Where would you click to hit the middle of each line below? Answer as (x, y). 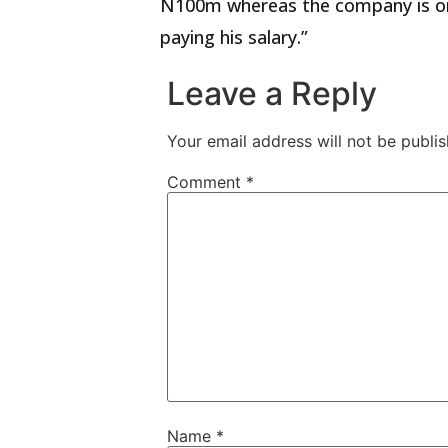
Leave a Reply (272, 94)
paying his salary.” (234, 37)
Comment (207, 181)
